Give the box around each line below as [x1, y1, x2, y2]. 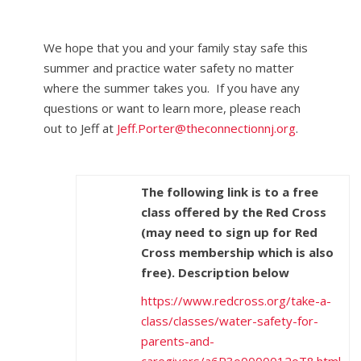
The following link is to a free [141, 184, 318, 200]
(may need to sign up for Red [141, 224, 317, 240]
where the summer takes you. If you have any [44, 80, 300, 96]
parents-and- [141, 333, 214, 349]
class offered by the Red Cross [141, 204, 326, 220]
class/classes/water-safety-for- [141, 313, 318, 329]
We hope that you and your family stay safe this [44, 39, 308, 56]
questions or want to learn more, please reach [44, 100, 301, 116]
